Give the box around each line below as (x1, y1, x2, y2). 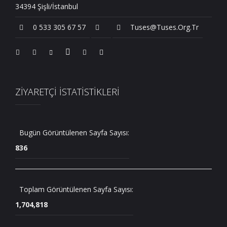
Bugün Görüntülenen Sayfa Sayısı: (19, 127, 129, 137)
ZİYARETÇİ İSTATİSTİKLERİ (15, 85, 120, 98)
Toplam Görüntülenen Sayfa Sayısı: (19, 184, 133, 194)
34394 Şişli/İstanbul (15, 2, 78, 12)
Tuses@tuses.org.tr (128, 22, 199, 32)
